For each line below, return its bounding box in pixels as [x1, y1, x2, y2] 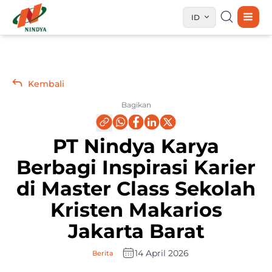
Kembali [27, 78, 64, 89]
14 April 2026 [134, 248, 189, 259]
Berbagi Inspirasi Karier [16, 156, 256, 180]
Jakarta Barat [67, 220, 205, 243]
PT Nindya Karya [53, 135, 219, 158]
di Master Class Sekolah [16, 177, 256, 201]
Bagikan [121, 100, 151, 109]
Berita [92, 249, 114, 257]
